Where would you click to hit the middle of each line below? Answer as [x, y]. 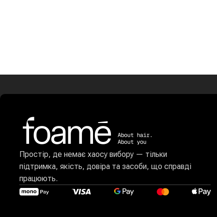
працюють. [39, 178]
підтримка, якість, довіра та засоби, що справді [105, 166]
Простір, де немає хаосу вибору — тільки [93, 154]
